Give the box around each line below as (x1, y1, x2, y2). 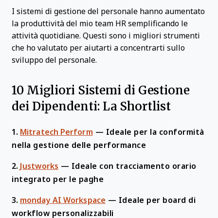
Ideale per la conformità (106, 128, 204, 136)
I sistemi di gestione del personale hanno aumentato (12, 7, 205, 16)
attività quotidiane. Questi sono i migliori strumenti (12, 32, 200, 40)
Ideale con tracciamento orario (71, 162, 197, 170)
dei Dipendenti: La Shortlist (12, 97, 171, 114)
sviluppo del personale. (12, 56, 97, 64)
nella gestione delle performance (12, 141, 146, 149)
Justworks (20, 162, 58, 170)
